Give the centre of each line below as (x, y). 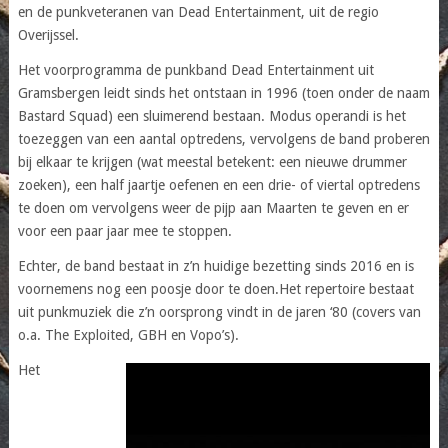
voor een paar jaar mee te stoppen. (124, 230)
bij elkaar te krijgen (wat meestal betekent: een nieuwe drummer (212, 161)
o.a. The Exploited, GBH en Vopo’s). (128, 334)
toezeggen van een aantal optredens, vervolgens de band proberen (223, 138)
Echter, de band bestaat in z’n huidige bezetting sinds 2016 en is (215, 265)
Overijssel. (48, 34)
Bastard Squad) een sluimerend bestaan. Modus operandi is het (211, 115)
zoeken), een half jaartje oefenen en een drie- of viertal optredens (218, 184)
